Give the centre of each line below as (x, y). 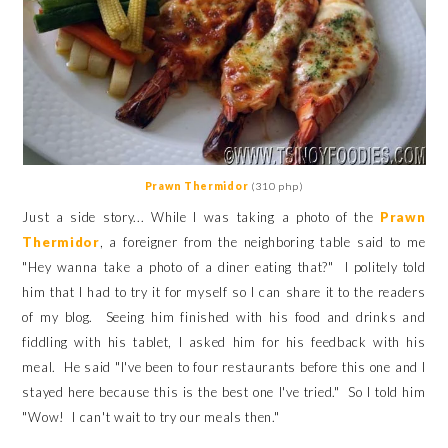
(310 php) (277, 185)
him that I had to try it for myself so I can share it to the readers (224, 292)
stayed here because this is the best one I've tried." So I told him (224, 392)
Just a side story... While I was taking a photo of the (201, 217)
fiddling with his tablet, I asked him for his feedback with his (224, 342)
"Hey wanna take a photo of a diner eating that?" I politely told (224, 267)
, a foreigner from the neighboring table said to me (262, 242)
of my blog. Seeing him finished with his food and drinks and (224, 317)
